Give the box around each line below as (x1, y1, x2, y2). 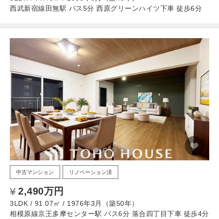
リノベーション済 (69, 169, 112, 175)
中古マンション (16, 169, 54, 175)
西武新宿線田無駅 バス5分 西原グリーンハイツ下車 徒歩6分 (10, 4, 202, 12)
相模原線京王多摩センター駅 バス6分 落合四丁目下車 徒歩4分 (10, 209, 209, 218)
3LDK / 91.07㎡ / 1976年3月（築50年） (10, 199, 139, 207)
